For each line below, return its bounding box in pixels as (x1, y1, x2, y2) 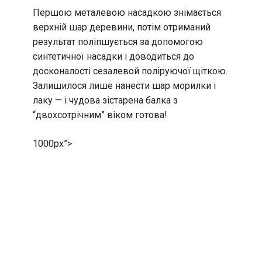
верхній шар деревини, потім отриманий (33, 22, 211, 33)
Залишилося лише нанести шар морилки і (33, 80, 216, 92)
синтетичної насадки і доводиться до (33, 51, 194, 63)
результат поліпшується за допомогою (33, 36, 203, 48)
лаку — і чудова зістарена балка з (33, 95, 178, 106)
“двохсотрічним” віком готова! (33, 109, 167, 121)
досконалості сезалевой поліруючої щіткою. (33, 65, 227, 77)
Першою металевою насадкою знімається (33, 7, 221, 19)
